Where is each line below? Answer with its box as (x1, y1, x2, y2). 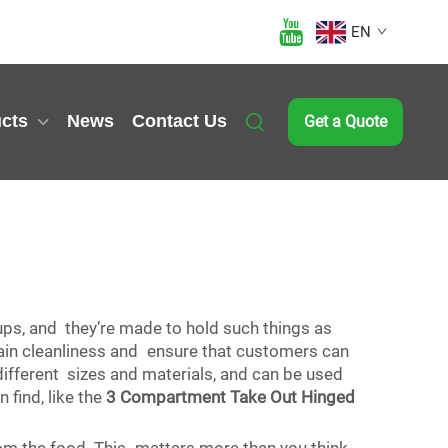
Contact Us (132, 111, 227, 131)
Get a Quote (304, 112, 387, 131)
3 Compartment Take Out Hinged (106, 387, 355, 407)
